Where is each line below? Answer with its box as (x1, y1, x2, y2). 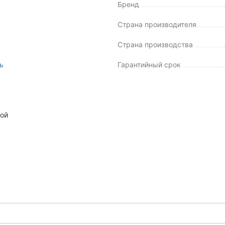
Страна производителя (118, 20, 196, 29)
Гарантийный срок (118, 60, 181, 69)
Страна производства (118, 40, 193, 49)
